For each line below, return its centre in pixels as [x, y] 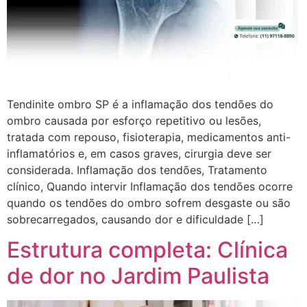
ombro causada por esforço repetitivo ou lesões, [134, 120]
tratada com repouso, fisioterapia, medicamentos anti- [149, 137]
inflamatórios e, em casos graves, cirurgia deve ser [139, 153]
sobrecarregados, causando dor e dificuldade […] [135, 219]
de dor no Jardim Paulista [138, 276]
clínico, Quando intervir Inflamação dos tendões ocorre [150, 186]
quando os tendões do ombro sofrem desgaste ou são [149, 202]
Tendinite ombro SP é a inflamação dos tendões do [140, 104]
